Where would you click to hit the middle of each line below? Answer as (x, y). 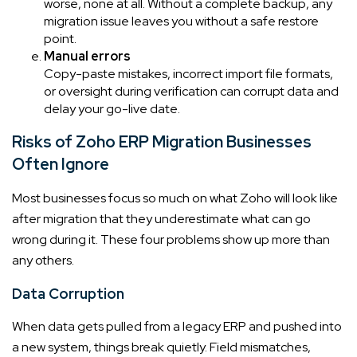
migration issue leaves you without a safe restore (181, 21)
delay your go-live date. (112, 108)
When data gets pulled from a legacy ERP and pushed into (177, 326)
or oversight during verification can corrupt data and (191, 91)
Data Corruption (68, 293)
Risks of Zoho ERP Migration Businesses (162, 141)
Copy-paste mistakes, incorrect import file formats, (188, 73)
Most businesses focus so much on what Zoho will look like (175, 198)
